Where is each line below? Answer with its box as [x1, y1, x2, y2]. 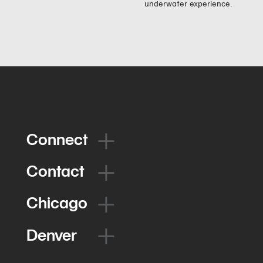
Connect [26, 133, 88, 149]
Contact [26, 164, 85, 181]
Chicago [26, 196, 87, 213]
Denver [26, 228, 77, 244]
